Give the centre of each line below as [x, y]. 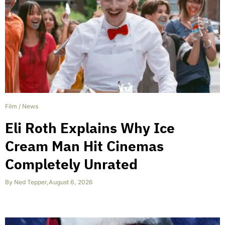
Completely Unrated [71, 164]
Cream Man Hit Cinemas [84, 146]
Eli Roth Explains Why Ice [90, 128]
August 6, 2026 [71, 182]
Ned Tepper [30, 182]
